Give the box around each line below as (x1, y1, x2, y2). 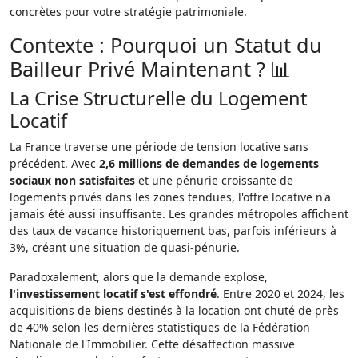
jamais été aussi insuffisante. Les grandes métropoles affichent (10, 206, 348, 221)
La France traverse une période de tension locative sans (10, 139, 308, 154)
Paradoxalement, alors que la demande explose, (10, 269, 268, 284)
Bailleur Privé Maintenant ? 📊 (10, 55, 291, 82)
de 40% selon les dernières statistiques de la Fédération (10, 320, 310, 335)
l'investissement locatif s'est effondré (10, 286, 217, 301)
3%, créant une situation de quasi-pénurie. (10, 240, 240, 255)
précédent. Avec (10, 156, 99, 171)
